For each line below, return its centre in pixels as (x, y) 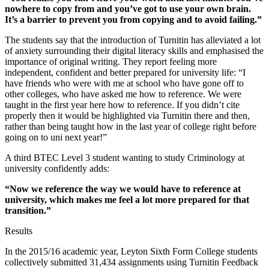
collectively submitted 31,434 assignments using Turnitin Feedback (131, 262)
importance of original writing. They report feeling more (111, 61)
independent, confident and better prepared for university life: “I (125, 72)
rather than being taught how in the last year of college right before (131, 126)
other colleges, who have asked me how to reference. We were (123, 94)
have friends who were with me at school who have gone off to (124, 83)
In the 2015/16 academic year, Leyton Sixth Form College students (131, 251)
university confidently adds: (57, 168)
